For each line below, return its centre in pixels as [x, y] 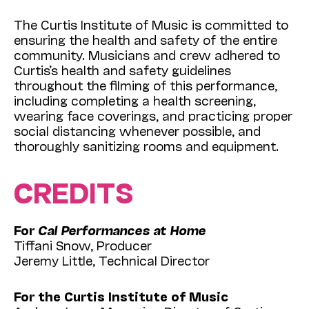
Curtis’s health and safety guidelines [122, 70]
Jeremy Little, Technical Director [112, 260]
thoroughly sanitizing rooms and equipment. [146, 146]
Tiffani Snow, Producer [83, 245]
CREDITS [73, 191]
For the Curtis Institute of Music [121, 296]
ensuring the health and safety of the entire [146, 40]
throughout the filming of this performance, [146, 85]
